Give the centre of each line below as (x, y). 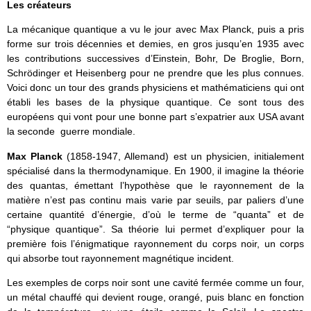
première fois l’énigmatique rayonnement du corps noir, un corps (155, 243)
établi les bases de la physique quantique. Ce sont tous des (155, 102)
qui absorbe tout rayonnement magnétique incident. (120, 258)
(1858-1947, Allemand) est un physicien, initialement (186, 156)
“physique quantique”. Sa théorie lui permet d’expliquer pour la (155, 229)
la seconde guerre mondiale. (71, 132)
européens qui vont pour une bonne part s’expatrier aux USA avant (155, 117)
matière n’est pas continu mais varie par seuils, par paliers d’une (155, 200)
